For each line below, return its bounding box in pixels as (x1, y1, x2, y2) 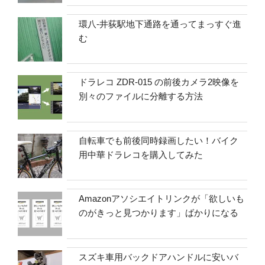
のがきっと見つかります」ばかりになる (79, 208, 239, 218)
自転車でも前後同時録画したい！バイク (79, 135, 239, 146)
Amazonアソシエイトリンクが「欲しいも (79, 193, 245, 204)
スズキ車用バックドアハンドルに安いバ (79, 251, 239, 262)
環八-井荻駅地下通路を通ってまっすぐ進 (79, 18, 242, 29)
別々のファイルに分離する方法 (79, 91, 203, 102)
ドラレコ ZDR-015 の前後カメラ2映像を (79, 77, 240, 88)
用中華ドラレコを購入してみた (79, 149, 203, 160)
